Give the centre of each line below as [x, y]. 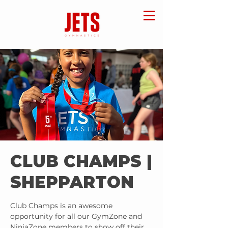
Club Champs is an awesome [61, 206]
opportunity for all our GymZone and [76, 216]
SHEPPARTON [72, 182]
